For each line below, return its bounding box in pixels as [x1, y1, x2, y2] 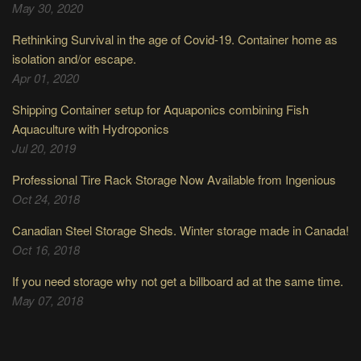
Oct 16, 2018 [12, 240, 80, 258]
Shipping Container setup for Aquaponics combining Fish [12, 100, 309, 118]
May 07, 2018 [12, 291, 83, 309]
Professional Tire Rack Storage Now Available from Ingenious [12, 170, 336, 188]
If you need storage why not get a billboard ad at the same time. [12, 272, 343, 289]
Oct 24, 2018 [12, 189, 80, 207]
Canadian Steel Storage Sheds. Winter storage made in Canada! [12, 221, 349, 239]
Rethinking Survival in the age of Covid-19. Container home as [12, 30, 338, 48]
